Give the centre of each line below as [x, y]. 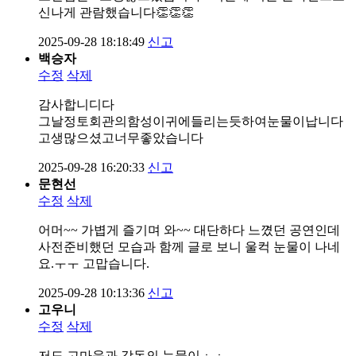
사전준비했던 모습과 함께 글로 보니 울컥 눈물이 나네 [189, 246]
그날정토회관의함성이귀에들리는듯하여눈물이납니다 [191, 121]
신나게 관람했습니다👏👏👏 [116, 12]
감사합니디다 [76, 104]
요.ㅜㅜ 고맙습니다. [94, 263]
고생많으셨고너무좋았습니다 [121, 137]
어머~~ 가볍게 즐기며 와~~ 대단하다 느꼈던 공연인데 [189, 230]
